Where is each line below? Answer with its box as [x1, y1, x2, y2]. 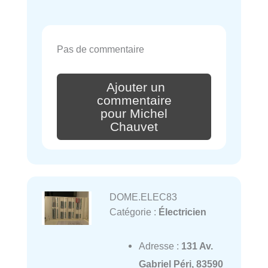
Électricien [158, 206, 206, 218]
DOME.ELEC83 [109, 191, 177, 203]
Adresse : [138, 240, 181, 251]
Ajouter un [106, 80, 165, 95]
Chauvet [110, 119, 158, 134]
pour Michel [100, 106, 167, 121]
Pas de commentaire [57, 44, 144, 55]
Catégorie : [109, 206, 159, 218]
